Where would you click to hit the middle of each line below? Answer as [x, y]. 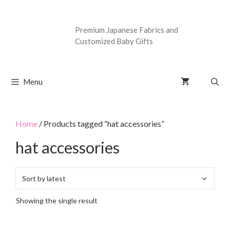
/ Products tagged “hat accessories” [101, 123]
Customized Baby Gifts [114, 41]
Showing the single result [57, 200]
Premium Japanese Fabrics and [126, 30]
